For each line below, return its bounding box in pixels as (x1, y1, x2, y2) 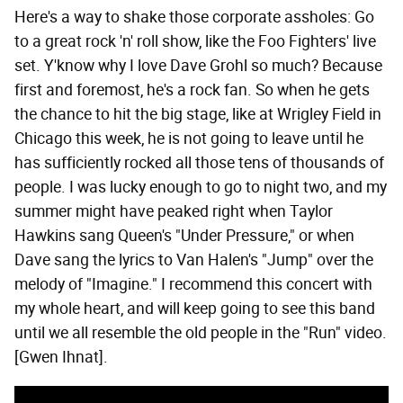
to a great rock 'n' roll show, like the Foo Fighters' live (14, 31, 376, 52)
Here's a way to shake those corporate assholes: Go (14, 7, 374, 28)
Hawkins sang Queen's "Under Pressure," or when (14, 226, 354, 246)
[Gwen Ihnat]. (14, 347, 108, 368)
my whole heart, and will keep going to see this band (14, 299, 375, 319)
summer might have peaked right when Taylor (14, 201, 333, 222)
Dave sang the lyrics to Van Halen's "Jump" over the (14, 250, 373, 271)
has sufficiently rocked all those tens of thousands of (14, 153, 384, 174)
